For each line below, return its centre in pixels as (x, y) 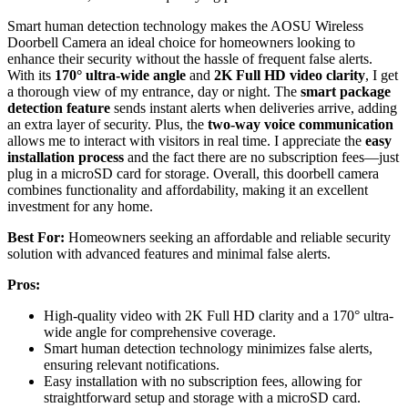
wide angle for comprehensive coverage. (160, 332)
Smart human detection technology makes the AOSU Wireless (185, 26)
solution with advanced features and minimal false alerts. (169, 254)
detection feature (59, 108)
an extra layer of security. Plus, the (107, 125)
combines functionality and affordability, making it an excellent (188, 190)
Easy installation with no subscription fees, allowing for (203, 382)
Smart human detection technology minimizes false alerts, (208, 349)
